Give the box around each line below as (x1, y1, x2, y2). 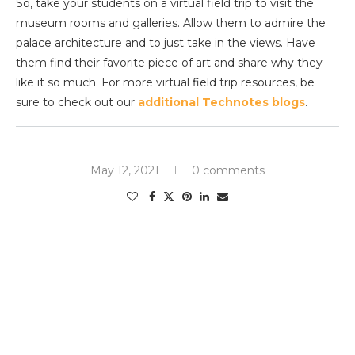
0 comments (192, 163, 265, 178)
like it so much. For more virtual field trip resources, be (16, 75, 315, 90)
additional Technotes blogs (138, 95, 305, 110)
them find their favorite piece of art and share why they (16, 55, 323, 71)
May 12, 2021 (90, 163, 159, 178)
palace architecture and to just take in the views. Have (16, 36, 315, 51)
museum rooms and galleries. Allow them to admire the (16, 16, 326, 31)
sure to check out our (16, 95, 138, 110)
